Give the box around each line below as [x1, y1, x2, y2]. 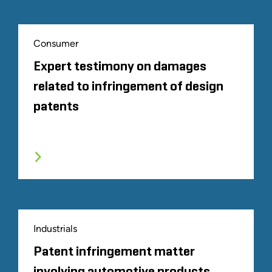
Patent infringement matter [33, 245, 195, 259]
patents [33, 100, 79, 114]
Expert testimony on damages [33, 60, 206, 73]
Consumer [33, 38, 78, 49]
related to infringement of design [33, 80, 223, 93]
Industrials [33, 223, 77, 234]
